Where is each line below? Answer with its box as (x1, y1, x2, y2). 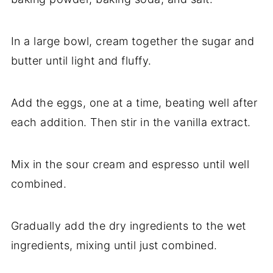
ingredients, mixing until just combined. (10, 239, 218, 252)
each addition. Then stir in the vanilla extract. (10, 116, 251, 129)
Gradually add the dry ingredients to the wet (10, 219, 246, 233)
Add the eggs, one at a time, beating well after (10, 96, 258, 110)
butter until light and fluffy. (10, 54, 152, 68)
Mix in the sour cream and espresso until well (10, 158, 250, 171)
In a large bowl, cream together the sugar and (10, 35, 255, 48)
